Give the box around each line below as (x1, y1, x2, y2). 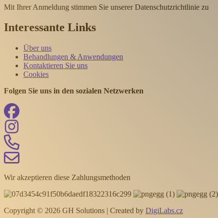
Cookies (23, 70, 49, 79)
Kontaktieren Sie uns (23, 61, 88, 70)
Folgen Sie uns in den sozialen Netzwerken (4, 87, 144, 95)
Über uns (23, 44, 52, 53)
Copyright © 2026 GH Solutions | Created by (4, 206, 145, 215)
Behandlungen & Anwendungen (23, 53, 123, 61)
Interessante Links (4, 21, 96, 34)
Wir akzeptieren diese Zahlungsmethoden (4, 173, 130, 182)
